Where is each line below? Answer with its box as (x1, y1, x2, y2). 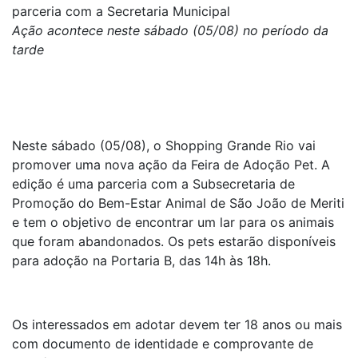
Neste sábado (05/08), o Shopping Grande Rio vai (12, 137, 316, 153)
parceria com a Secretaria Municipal (12, 3, 230, 19)
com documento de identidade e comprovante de (12, 336, 313, 352)
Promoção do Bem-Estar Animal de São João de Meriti (12, 195, 344, 211)
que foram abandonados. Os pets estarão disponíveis (12, 233, 336, 249)
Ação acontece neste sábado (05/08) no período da (12, 22, 328, 38)
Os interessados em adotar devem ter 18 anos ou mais (12, 316, 342, 332)
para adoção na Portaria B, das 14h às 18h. (12, 253, 271, 268)
